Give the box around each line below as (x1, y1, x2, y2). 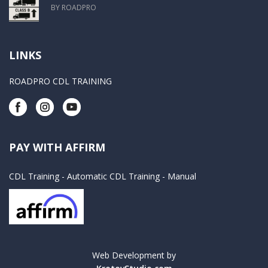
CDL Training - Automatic (9, 170, 107, 182)
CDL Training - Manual (109, 170, 196, 182)
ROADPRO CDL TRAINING (9, 75, 112, 87)
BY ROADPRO (51, 2, 96, 13)
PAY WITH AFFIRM (9, 140, 105, 154)
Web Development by (92, 249, 176, 261)
